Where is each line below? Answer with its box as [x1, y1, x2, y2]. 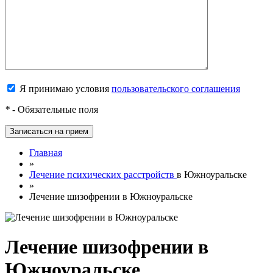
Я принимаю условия [17, 83, 112, 94]
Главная [29, 147, 62, 158]
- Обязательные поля [10, 104, 98, 115]
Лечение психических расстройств [29, 169, 174, 180]
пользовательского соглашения [112, 83, 240, 94]
